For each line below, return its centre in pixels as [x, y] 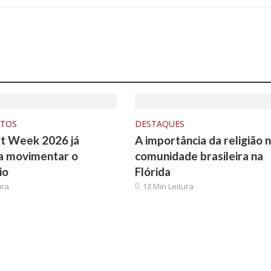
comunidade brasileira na [199, 156]
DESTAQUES [159, 124]
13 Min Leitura [168, 186]
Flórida [152, 171]
